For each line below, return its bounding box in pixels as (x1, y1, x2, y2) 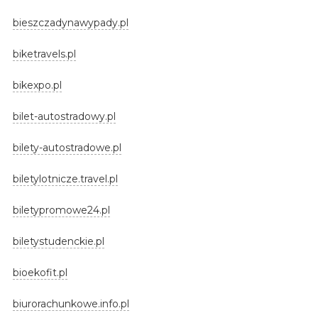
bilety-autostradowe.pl (12, 141, 121, 154)
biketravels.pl (12, 47, 76, 60)
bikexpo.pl (12, 78, 62, 92)
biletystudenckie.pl (12, 234, 104, 248)
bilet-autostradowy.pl (12, 109, 116, 123)
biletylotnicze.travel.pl (12, 172, 118, 185)
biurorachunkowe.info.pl (12, 297, 129, 310)
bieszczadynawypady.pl (12, 16, 128, 29)
